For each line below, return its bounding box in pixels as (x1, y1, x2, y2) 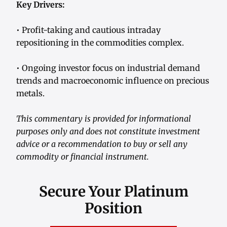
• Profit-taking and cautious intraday (16, 25, 161, 35)
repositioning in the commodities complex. (16, 37, 184, 48)
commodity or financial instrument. (16, 152, 149, 162)
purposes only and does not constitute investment (16, 126, 200, 137)
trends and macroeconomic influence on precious (16, 75, 209, 86)
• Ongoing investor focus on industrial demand (16, 63, 200, 73)
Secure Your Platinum (39, 182, 188, 201)
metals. (16, 88, 45, 99)
